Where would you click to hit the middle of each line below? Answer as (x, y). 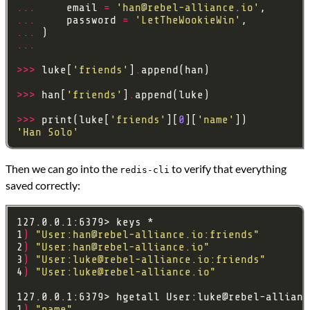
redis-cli (145, 170)
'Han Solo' (48, 133)
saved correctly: (43, 185)
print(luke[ (73, 120)
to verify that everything (228, 169)
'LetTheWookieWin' (188, 20)
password (79, 20)
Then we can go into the (63, 169)
